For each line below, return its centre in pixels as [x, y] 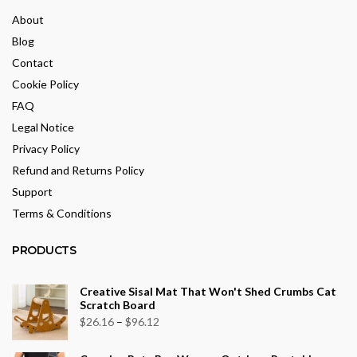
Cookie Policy [45, 84]
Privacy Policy [46, 148]
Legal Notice [43, 127]
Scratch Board [118, 304]
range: [175, 340]
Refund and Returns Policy [78, 170]
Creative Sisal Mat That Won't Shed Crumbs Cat [208, 291]
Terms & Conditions [62, 213]
